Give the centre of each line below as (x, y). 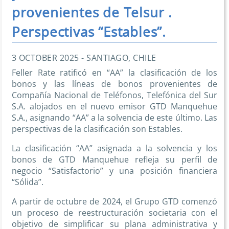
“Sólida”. (27, 182)
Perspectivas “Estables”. (89, 32)
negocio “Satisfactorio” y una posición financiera (114, 171)
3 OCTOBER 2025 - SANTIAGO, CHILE (84, 58)
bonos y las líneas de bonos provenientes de (114, 84)
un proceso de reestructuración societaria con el (114, 213)
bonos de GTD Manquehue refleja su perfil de (114, 160)
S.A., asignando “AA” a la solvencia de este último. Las (114, 118)
